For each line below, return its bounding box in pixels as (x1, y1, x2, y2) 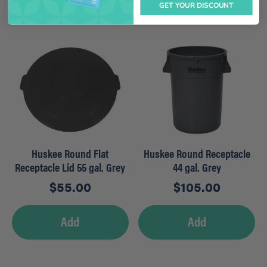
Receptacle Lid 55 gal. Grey (15, 158, 126, 175)
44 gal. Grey (172, 158, 221, 175)
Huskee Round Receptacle (143, 144, 250, 162)
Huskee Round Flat (32, 144, 109, 162)
